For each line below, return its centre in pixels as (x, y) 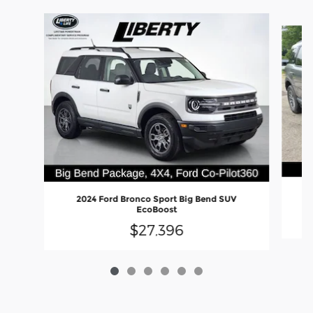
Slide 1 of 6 (36, 20)
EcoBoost (156, 210)
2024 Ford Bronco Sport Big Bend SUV (156, 199)
